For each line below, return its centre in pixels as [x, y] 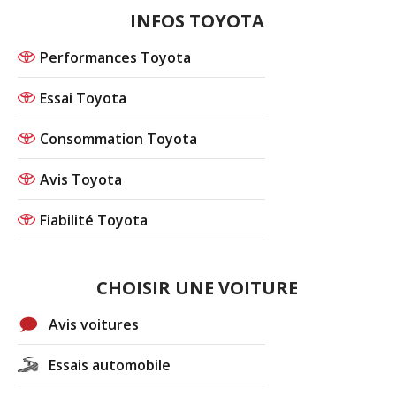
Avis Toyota [81, 179]
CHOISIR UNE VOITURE [197, 287]
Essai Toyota [84, 98]
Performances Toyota [116, 57]
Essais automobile [110, 365]
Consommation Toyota [119, 138]
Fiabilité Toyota [94, 220]
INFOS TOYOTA [197, 20]
